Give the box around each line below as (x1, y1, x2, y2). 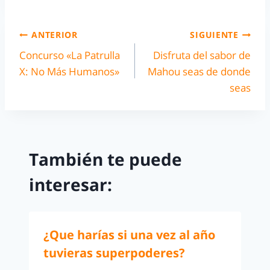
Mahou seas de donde (148, 64, 251, 79)
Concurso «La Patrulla (19, 48, 120, 63)
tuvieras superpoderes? (43, 244, 185, 261)
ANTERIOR (31, 28, 78, 40)
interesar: (29, 172, 112, 196)
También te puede (29, 147, 182, 171)
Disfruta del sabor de (153, 48, 251, 63)
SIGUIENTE (190, 28, 239, 40)
